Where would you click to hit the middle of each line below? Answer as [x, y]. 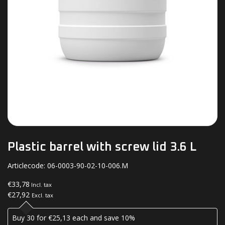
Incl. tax [41, 184]
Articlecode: [27, 165]
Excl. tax [42, 195]
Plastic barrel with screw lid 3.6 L [102, 147]
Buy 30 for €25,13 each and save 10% [74, 217]
